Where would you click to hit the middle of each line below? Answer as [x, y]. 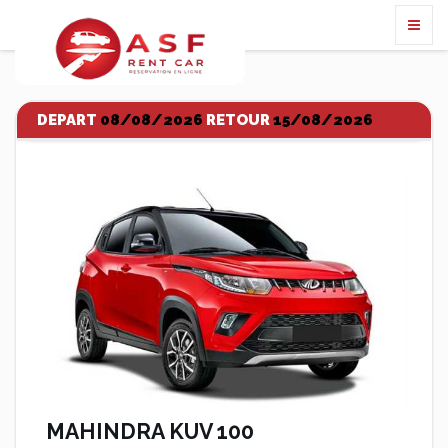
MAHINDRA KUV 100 [150, 431]
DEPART [68, 120]
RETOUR [238, 120]
